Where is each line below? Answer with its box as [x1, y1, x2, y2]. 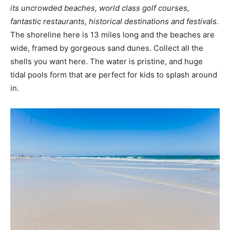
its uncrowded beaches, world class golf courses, [10, 3, 189, 13]
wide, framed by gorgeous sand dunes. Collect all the [10, 43, 203, 53]
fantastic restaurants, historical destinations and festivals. [10, 16, 219, 26]
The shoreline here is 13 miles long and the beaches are [10, 29, 215, 40]
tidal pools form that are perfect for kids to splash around [10, 69, 217, 80]
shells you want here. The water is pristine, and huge [10, 56, 203, 66]
